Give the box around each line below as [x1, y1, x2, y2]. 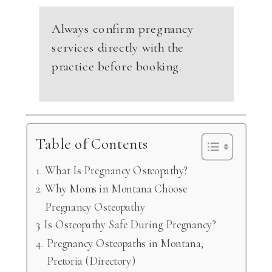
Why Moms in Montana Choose [44, 181, 187, 196]
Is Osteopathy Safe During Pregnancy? [44, 217, 216, 232]
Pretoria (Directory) [46, 253, 135, 268]
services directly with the [52, 39, 184, 55]
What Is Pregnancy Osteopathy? [44, 162, 188, 177]
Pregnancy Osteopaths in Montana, [46, 236, 205, 250]
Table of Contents [35, 134, 148, 153]
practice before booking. [52, 58, 182, 74]
